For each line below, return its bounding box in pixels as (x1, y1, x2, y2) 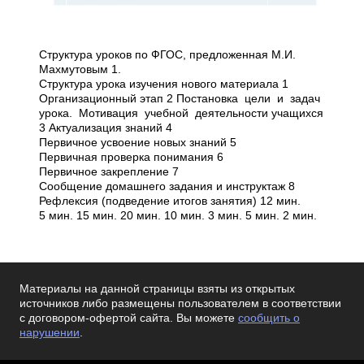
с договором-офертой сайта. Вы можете (19, 312, 238, 324)
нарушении (19, 327, 80, 339)
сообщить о (238, 312, 300, 324)
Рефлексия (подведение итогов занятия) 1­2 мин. (39, 195, 301, 207)
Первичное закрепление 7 (39, 166, 179, 178)
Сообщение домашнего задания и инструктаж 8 (39, 180, 295, 193)
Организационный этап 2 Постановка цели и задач (39, 93, 323, 105)
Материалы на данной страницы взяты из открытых (19, 283, 295, 295)
